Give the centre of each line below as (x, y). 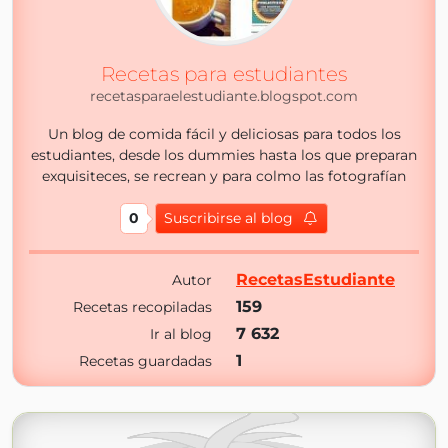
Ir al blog (181, 334)
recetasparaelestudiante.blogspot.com (224, 96)
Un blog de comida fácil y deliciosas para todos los (224, 134)
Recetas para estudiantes (224, 74)
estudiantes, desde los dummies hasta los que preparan (224, 155)
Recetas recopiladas (142, 307)
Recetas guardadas (145, 361)
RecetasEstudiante (315, 279)
